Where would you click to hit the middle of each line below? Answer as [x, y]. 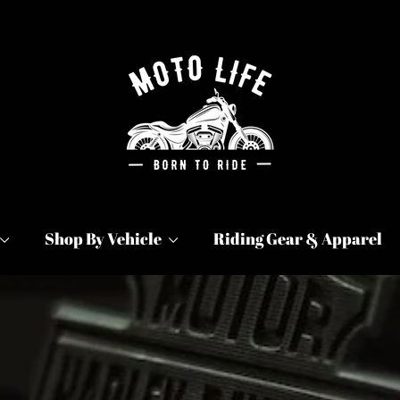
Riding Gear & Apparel [297, 238]
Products [247, 96]
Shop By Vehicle [104, 238]
